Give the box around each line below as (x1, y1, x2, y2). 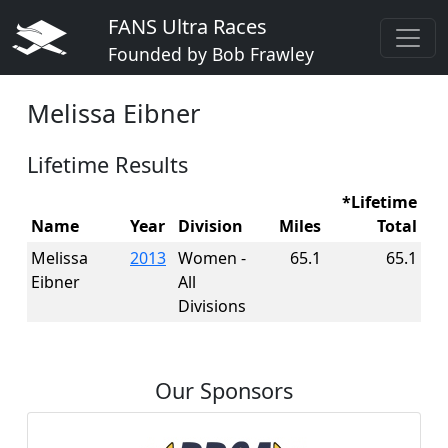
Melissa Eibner (27, 96, 200, 130)
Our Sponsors (155, 376, 293, 405)
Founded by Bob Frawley (108, 42, 314, 66)
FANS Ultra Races (108, 13, 267, 40)
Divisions (178, 295, 246, 317)
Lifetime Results (27, 150, 188, 179)
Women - (178, 247, 246, 269)
